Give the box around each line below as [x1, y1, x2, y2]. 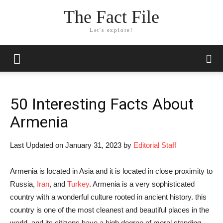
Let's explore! [89, 27, 134, 33]
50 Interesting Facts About [10, 95, 194, 113]
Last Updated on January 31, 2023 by [10, 141, 133, 149]
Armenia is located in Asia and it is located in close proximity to [10, 167, 213, 175]
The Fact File [63, 7, 159, 27]
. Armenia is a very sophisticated [89, 180, 195, 188]
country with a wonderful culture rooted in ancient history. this [10, 193, 207, 201]
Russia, [10, 180, 37, 188]
